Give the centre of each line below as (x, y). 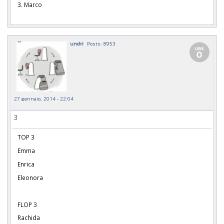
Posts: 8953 (101, 44)
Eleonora (30, 177)
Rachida (29, 218)
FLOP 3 (27, 204)
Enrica (26, 164)
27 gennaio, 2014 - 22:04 (44, 99)
